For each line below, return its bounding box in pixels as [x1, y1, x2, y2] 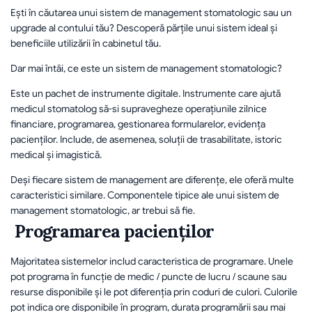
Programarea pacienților [15, 220, 218, 242]
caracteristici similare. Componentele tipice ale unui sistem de [10, 189, 279, 201]
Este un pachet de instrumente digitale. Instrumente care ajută [10, 87, 281, 100]
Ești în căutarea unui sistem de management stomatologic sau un [10, 6, 292, 19]
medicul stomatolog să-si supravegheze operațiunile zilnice [10, 102, 267, 115]
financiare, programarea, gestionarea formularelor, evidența [10, 118, 265, 130]
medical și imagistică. [10, 148, 102, 161]
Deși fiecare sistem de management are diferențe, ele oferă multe [10, 173, 294, 186]
